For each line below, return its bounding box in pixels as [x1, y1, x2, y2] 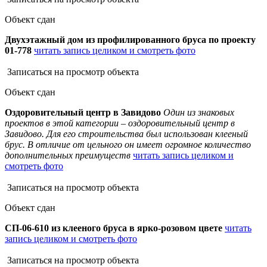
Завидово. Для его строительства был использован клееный [5, 129, 248, 139]
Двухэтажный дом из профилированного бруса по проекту [5, 35, 256, 45]
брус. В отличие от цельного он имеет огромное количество [5, 139, 251, 150]
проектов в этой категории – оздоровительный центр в [5, 118, 235, 129]
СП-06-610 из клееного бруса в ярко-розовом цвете [5, 223, 222, 234]
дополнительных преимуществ [5, 150, 133, 161]
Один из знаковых [163, 107, 234, 118]
